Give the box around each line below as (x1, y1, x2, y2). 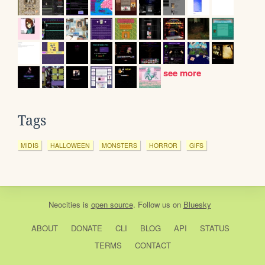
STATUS (199, 222, 230, 234)
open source (91, 199, 133, 211)
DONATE (70, 222, 102, 234)
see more (163, 66, 203, 80)
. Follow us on (132, 199, 183, 211)
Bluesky (183, 199, 211, 211)
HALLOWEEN (50, 141, 90, 150)
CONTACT (134, 240, 171, 251)
